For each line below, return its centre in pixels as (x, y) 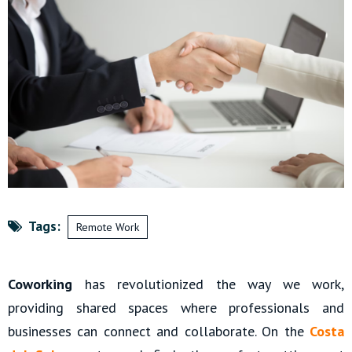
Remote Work (108, 227)
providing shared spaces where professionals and (176, 308)
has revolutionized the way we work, (208, 284)
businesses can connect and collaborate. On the (159, 332)
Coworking (40, 284)
